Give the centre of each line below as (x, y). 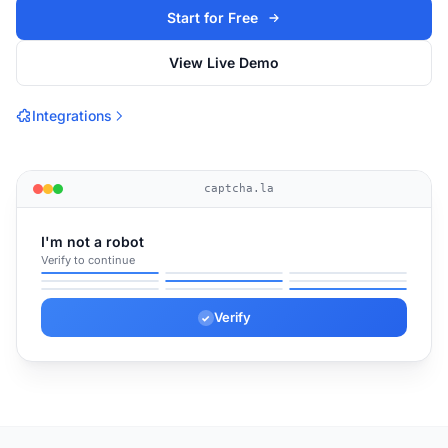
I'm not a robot (92, 241)
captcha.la (239, 188)
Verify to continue (88, 260)
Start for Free (212, 17)
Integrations (72, 115)
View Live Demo (224, 62)
